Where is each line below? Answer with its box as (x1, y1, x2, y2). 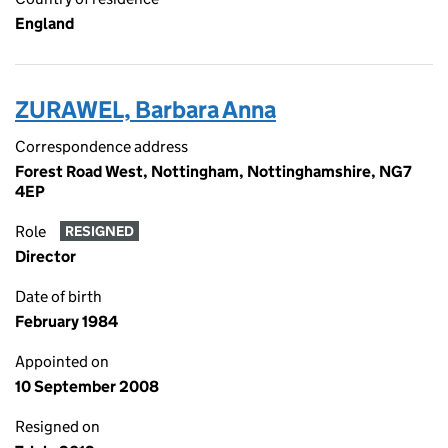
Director (15, 247, 76, 266)
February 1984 (15, 312, 118, 331)
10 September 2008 (15, 377, 159, 396)
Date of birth (15, 287, 102, 306)
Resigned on (15, 417, 100, 436)
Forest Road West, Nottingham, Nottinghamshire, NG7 (15, 162, 412, 181)
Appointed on (15, 352, 109, 371)
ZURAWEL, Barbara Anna (15, 95, 276, 124)
